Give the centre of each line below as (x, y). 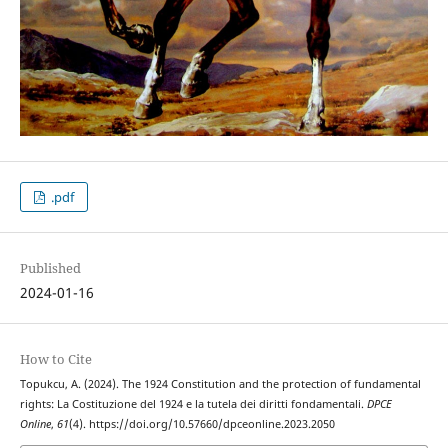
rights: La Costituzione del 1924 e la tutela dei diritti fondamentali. (193, 404)
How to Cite (55, 359)
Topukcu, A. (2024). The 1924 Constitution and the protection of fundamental (220, 384)
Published (50, 268)
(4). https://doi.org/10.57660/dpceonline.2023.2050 (201, 424)
